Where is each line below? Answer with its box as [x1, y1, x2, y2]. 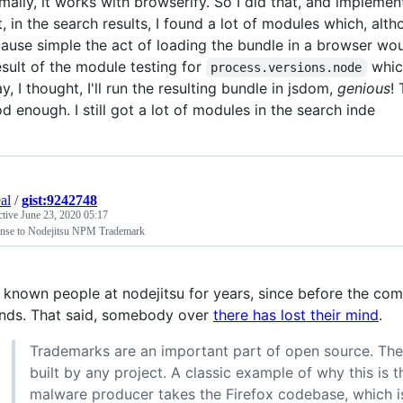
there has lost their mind [213, 305, 379, 324]
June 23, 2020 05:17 [21, 208, 108, 221]
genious [337, 78, 390, 97]
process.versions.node [210, 59, 363, 75]
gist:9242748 [22, 192, 97, 208]
